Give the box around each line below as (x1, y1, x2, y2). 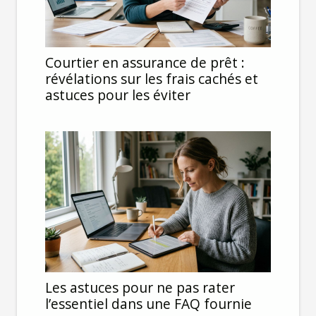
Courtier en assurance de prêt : (45, 52, 245, 72)
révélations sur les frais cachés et (45, 68, 258, 88)
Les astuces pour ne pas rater (45, 277, 235, 297)
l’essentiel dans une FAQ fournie (45, 293, 252, 313)
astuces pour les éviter (45, 85, 190, 104)
